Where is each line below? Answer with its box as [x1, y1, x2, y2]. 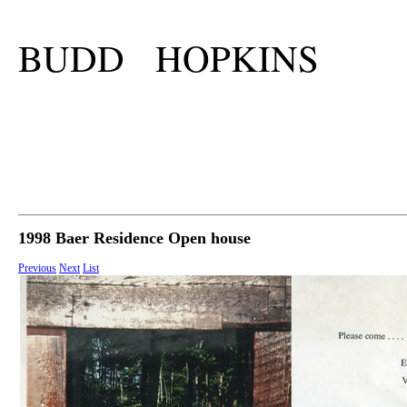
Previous [18, 262, 56, 275]
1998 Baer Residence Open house [18, 229, 251, 248]
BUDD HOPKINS [18, 33, 319, 84]
